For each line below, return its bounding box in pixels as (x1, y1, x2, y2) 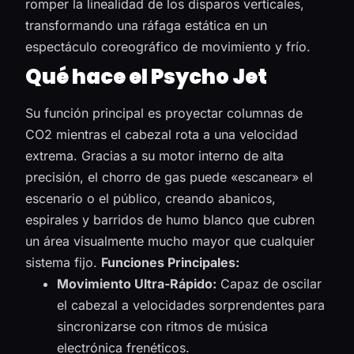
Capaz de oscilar (217, 275, 322, 292)
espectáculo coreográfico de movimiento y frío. (25, 38, 311, 55)
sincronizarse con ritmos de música (57, 318, 269, 334)
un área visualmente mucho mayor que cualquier (25, 232, 315, 249)
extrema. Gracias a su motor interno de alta (25, 147, 284, 164)
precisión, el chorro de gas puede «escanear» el (25, 168, 314, 185)
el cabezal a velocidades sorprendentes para (57, 296, 326, 313)
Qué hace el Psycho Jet (25, 62, 268, 91)
